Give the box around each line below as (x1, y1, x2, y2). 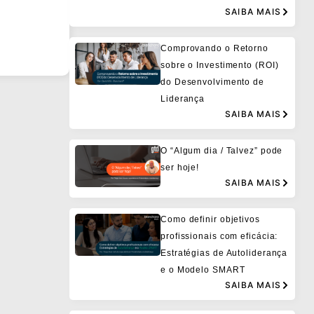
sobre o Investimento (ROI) (161, 60, 279, 70)
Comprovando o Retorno (161, 43, 268, 53)
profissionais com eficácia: (161, 231, 278, 241)
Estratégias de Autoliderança (161, 247, 288, 258)
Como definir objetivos (161, 214, 260, 224)
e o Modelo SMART (161, 264, 245, 275)
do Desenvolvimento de (161, 76, 264, 87)
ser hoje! (161, 162, 200, 172)
